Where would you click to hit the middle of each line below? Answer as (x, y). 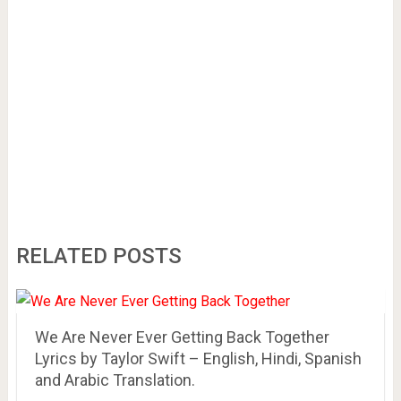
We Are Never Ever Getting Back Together (182, 337)
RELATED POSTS (98, 256)
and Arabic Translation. (115, 380)
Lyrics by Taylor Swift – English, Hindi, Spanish (198, 359)
